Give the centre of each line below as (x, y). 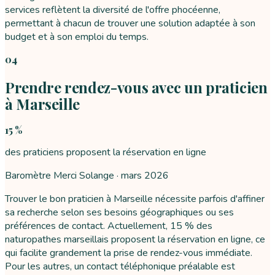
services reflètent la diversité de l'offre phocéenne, (113, 10)
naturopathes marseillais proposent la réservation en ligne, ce (135, 239)
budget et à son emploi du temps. (77, 37)
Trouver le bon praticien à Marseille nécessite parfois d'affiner (135, 199)
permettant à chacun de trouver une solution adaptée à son (130, 23)
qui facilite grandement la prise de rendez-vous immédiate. (129, 253)
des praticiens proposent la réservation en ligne (106, 152)
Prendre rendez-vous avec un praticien (136, 87)
